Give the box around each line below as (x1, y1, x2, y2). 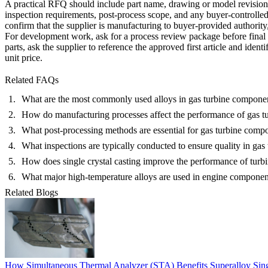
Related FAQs (5, 75, 59, 86)
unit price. (5, 53, 42, 63)
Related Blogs (5, 187, 58, 198)
